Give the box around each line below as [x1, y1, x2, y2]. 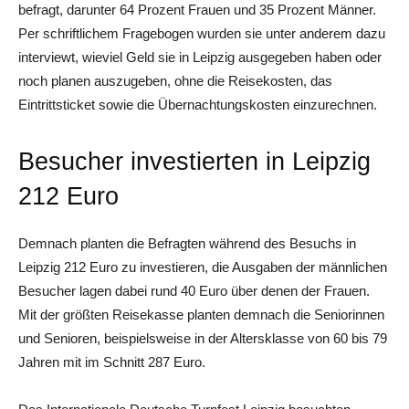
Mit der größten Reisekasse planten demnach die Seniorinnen [18, 306, 384, 322]
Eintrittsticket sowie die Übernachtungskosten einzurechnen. [18, 96, 377, 112]
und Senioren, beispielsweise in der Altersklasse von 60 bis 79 [18, 330, 387, 346]
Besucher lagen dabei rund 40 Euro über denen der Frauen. [18, 282, 370, 299]
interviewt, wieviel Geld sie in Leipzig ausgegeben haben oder [18, 48, 382, 65]
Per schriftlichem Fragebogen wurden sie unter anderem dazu [18, 25, 385, 41]
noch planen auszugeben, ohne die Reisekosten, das [18, 72, 332, 89]
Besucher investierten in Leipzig [18, 147, 371, 175]
